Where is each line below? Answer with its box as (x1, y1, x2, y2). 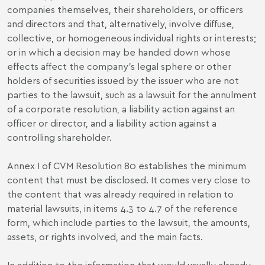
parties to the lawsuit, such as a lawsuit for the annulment (7, 88, 257, 101)
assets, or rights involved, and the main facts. (7, 230, 203, 243)
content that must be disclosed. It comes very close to (7, 173, 250, 186)
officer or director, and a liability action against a (7, 117, 216, 129)
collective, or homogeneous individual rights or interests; (7, 31, 256, 44)
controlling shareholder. (7, 131, 112, 143)
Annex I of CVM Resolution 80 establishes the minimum (7, 159, 246, 172)
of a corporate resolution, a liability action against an (7, 102, 235, 115)
